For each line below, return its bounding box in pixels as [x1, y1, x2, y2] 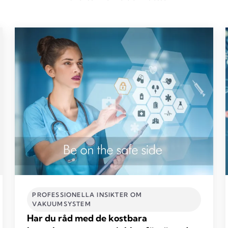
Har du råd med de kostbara [27, 212, 148, 224]
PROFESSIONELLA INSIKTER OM [32, 190, 142, 198]
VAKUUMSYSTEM [32, 199, 91, 208]
